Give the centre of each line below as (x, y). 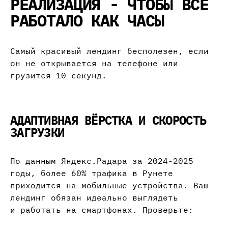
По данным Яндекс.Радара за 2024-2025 (102, 161)
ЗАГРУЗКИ (37, 133)
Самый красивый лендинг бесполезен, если (109, 51)
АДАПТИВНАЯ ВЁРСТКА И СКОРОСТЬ (108, 120)
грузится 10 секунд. (59, 76)
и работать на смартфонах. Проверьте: (102, 210)
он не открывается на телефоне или (94, 63)
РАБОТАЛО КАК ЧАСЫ (87, 21)
